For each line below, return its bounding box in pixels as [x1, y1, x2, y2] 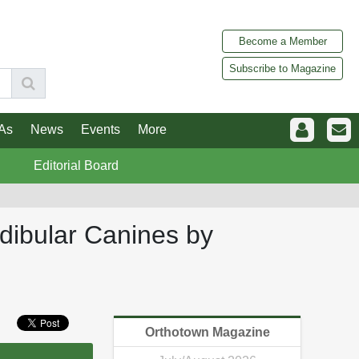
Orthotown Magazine [144, 325, 270, 340]
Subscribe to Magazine [229, 62, 336, 75]
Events [80, 123, 120, 137]
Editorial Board [33, 159, 119, 173]
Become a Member [238, 34, 327, 47]
